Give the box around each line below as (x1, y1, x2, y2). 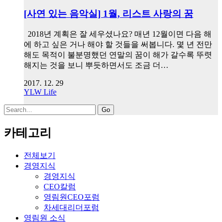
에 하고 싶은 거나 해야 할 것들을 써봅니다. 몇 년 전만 (24, 40, 212, 49)
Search (3, 104, 25, 113)
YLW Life (24, 88, 56, 97)
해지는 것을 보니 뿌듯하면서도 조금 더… (24, 61, 168, 70)
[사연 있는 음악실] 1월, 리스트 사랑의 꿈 (24, 8, 193, 19)
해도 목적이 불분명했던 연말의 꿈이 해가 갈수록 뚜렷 (24, 51, 212, 59)
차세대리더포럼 (44, 203, 99, 212)
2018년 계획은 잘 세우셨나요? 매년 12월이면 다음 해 (24, 30, 212, 39)
